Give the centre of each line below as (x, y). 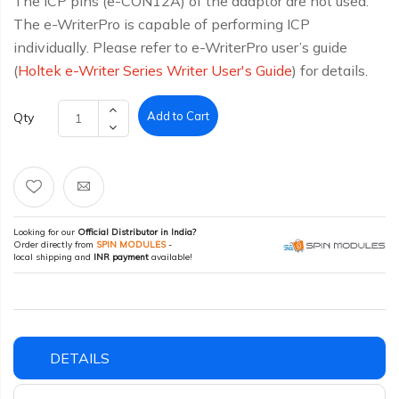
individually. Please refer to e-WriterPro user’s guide (180, 47)
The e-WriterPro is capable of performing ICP (162, 24)
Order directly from (55, 244)
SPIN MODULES (131, 244)
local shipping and (53, 257)
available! (171, 257)
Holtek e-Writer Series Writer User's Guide (155, 70)
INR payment (121, 257)
